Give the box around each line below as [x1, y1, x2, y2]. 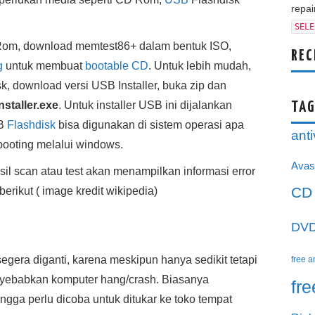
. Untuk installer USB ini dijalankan [58, 99, 232, 111]
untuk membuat [3, 60, 85, 72]
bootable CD [85, 60, 148, 72]
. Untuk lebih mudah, [148, 60, 251, 72]
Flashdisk [7, 119, 56, 131]
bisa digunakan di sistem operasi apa [56, 119, 244, 131]
